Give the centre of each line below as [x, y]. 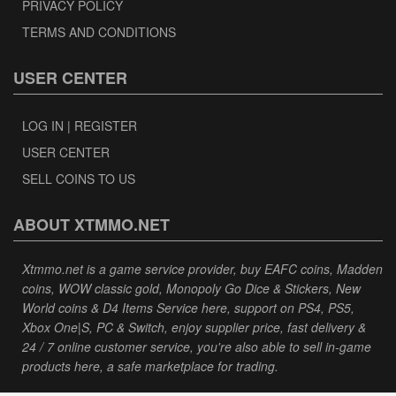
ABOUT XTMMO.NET [91, 225]
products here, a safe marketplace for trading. [150, 366]
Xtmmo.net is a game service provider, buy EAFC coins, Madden [202, 269]
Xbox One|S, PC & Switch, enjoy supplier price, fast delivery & [194, 327]
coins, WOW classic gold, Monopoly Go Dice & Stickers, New [191, 288]
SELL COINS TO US [79, 179]
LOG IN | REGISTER [80, 126]
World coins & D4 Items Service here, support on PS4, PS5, [188, 308]
